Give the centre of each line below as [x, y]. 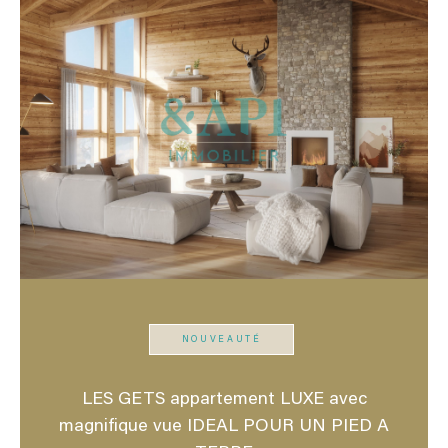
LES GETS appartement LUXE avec [224, 399]
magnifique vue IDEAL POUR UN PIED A [224, 426]
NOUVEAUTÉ [221, 340]
